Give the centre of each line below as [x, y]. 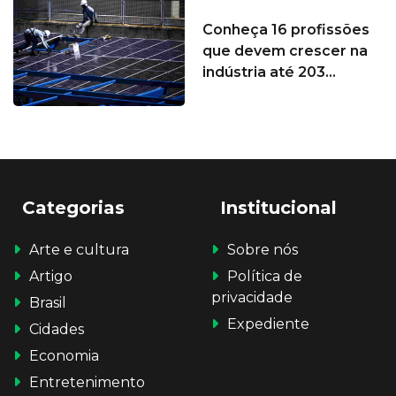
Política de [265, 276]
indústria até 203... [269, 72]
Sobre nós [263, 249]
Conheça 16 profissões [286, 29]
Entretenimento [87, 382]
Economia [64, 355]
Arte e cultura [79, 249]
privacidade [252, 297]
